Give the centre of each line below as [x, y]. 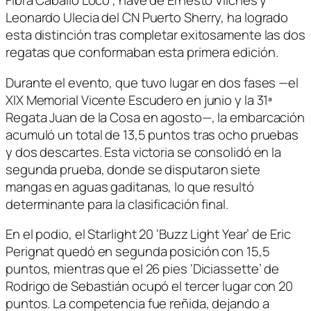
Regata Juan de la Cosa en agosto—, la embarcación [155, 117]
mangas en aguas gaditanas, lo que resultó [130, 186]
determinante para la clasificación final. [117, 204]
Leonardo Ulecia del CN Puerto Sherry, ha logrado [147, 18]
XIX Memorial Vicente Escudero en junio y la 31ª [139, 100]
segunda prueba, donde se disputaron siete [133, 169]
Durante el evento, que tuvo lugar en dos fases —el [152, 82]
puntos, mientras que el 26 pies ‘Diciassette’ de [143, 269]
